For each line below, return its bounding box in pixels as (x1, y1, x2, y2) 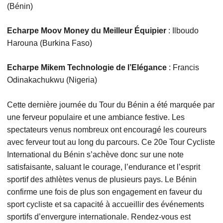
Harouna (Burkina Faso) (6, 39, 92, 48)
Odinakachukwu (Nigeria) (6, 76, 97, 85)
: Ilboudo (166, 26, 199, 35)
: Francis (166, 63, 199, 72)
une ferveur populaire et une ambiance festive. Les (6, 113, 185, 122)
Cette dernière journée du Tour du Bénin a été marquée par (6, 101, 215, 110)
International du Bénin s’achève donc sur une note (6, 150, 184, 159)
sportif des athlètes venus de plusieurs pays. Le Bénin (6, 175, 197, 184)
